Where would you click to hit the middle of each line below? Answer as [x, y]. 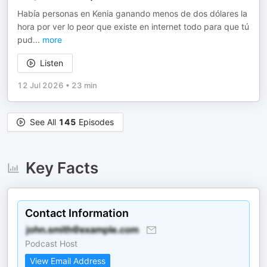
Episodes [95, 122]
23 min [84, 85]
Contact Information [77, 213]
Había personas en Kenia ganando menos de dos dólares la [132, 13]
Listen [52, 63]
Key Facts [62, 168]
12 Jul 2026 [41, 85]
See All [44, 122]
